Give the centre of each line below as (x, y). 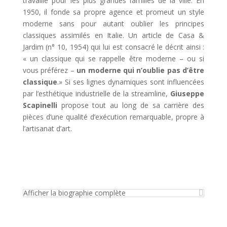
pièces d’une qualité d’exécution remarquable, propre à (113, 117)
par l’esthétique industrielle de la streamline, (97, 94)
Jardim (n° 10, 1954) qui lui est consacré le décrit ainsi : (113, 47)
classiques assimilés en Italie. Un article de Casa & (113, 35)
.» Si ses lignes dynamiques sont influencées (131, 82)
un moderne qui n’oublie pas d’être (141, 70)
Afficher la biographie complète (74, 193)
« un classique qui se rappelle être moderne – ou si (113, 59)
